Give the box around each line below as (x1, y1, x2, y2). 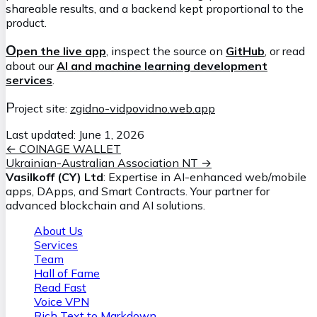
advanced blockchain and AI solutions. (6, 197, 205, 212)
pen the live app (16, 43, 106, 58)
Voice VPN (34, 294, 89, 309)
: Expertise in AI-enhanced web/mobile (103, 169, 306, 184)
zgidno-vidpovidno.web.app (70, 100, 215, 115)
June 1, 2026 (79, 127, 144, 142)
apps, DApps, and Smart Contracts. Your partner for (6, 183, 270, 198)
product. (6, 15, 47, 30)
